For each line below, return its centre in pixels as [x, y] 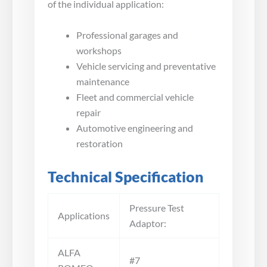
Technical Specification [126, 176]
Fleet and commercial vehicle [135, 97]
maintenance [103, 81]
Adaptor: [148, 223]
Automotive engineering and [135, 128]
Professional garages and [127, 35]
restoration [100, 143]
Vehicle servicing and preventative [146, 66]
